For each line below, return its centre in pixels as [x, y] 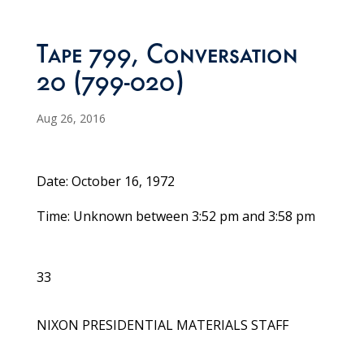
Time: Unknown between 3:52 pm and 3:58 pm [175, 217]
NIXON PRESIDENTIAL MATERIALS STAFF [162, 325]
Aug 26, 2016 [71, 119]
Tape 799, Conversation [167, 58]
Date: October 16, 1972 [105, 182]
